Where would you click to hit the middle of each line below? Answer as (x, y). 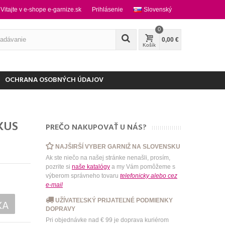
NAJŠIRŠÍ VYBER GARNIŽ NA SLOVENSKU (118, 146)
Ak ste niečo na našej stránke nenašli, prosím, (108, 157)
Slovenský (158, 10)
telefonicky (134, 176)
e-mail (54, 185)
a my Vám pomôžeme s (142, 166)
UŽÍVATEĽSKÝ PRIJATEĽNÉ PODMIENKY (114, 200)
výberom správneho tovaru (83, 176)
